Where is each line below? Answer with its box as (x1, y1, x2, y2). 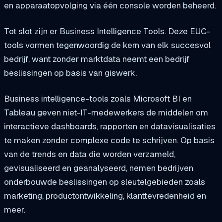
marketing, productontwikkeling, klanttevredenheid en (4, 190, 206, 201)
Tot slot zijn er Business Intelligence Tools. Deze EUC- (4, 26, 211, 37)
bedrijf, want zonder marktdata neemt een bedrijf (4, 54, 190, 65)
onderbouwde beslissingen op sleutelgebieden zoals (4, 176, 205, 187)
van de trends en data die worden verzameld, (4, 148, 175, 160)
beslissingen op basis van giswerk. (4, 67, 137, 79)
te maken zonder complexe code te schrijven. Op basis (4, 134, 215, 146)
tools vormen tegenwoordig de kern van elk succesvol (4, 40, 211, 51)
